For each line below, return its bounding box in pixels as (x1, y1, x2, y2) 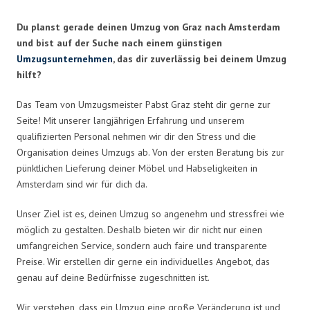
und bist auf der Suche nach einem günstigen (17, 36, 222, 49)
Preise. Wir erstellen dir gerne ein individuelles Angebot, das (17, 255, 270, 268)
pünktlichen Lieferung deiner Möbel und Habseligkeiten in (17, 161, 257, 174)
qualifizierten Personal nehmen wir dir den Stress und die (17, 129, 256, 143)
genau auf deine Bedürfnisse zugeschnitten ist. (17, 271, 210, 284)
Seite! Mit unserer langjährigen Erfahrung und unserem (17, 113, 244, 127)
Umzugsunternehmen (17, 52, 113, 65)
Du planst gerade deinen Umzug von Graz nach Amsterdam (17, 20, 280, 33)
